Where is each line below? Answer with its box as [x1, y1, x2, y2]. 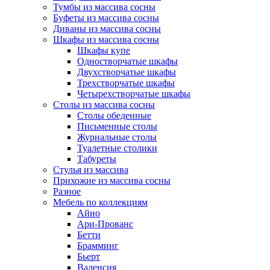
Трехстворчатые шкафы [77, 78, 175, 89]
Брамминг [77, 240, 119, 251]
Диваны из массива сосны [53, 24, 161, 34]
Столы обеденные [77, 110, 151, 121]
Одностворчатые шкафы [77, 56, 178, 67]
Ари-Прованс [77, 219, 133, 230]
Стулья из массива [53, 165, 128, 175]
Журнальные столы [77, 132, 157, 143]
